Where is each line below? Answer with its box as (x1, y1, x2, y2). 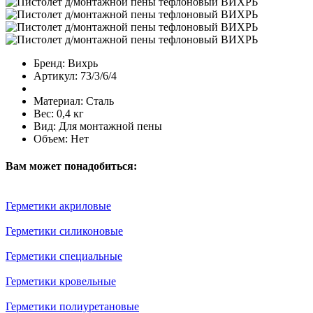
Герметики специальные (6, 250, 122, 263)
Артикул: (34, 69, 78, 82)
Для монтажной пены (59, 119, 162, 132)
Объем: (34, 132, 68, 145)
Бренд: (34, 57, 65, 69)
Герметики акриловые (6, 200, 111, 212)
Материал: (34, 94, 83, 107)
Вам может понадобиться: (6, 159, 137, 172)
